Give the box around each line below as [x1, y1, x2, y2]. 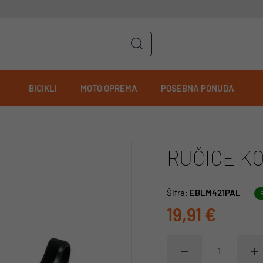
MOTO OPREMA [80, 83, 137, 93]
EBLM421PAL [190, 187, 241, 198]
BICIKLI [29, 83, 57, 93]
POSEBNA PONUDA [161, 83, 234, 93]
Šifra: [167, 187, 190, 198]
